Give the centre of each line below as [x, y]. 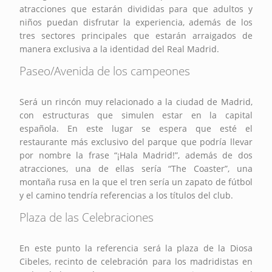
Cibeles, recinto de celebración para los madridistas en [136, 261]
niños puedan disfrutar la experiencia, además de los [136, 22]
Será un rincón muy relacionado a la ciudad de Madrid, [136, 101]
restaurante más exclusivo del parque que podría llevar [136, 141]
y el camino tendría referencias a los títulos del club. [127, 195]
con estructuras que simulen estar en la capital [136, 115]
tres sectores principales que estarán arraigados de [136, 35]
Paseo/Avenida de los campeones [105, 71]
